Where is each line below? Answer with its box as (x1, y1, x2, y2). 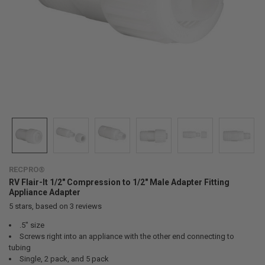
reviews (73, 201, 102, 211)
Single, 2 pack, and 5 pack (19, 254, 109, 263)
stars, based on (12, 201, 70, 211)
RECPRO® (8, 164, 45, 174)
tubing (8, 243, 31, 252)
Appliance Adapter (8, 187, 80, 197)
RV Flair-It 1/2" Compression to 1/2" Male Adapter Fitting (8, 177, 230, 187)
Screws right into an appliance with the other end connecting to (19, 231, 234, 241)
